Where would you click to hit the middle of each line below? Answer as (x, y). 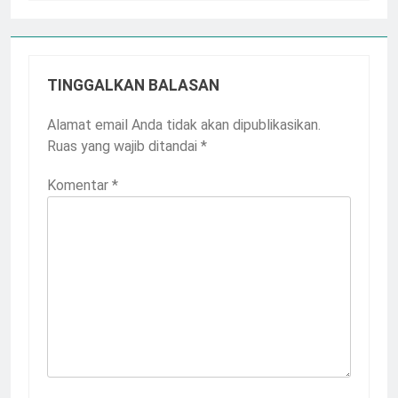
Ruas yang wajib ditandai (124, 146)
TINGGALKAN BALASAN (133, 85)
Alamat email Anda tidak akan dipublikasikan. (184, 124)
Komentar (80, 185)
